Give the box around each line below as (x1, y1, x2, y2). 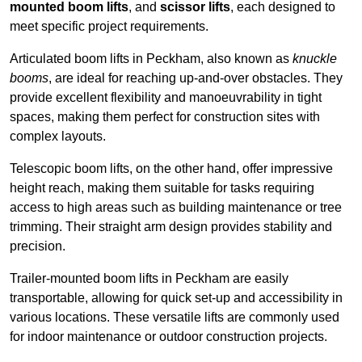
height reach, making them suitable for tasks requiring (10, 181, 314, 196)
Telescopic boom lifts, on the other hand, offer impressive (10, 162, 333, 176)
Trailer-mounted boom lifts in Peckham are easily (10, 271, 288, 286)
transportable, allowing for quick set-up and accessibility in (10, 291, 343, 305)
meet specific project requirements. (10, 19, 208, 34)
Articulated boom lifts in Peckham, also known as (10, 52, 293, 66)
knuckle (293, 52, 337, 66)
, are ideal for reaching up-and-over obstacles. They (48, 71, 343, 86)
